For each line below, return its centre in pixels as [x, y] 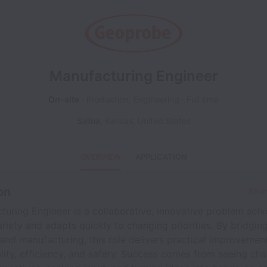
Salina [88, 121]
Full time [203, 99]
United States [164, 121]
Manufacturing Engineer [133, 76]
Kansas [119, 121]
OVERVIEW [100, 157]
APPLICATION [161, 157]
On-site [64, 99]
